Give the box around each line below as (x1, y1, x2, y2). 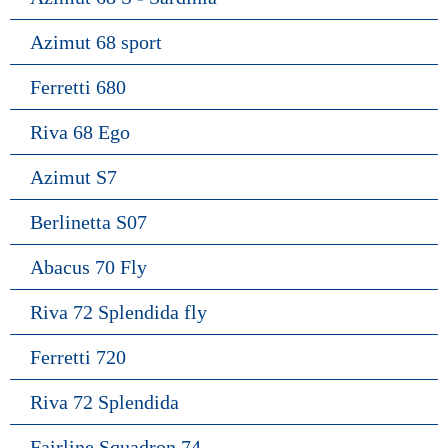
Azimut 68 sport (30, 31, 162, 53)
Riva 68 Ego (30, 121, 130, 143)
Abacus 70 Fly (30, 256, 147, 278)
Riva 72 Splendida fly (30, 301, 207, 323)
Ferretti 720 (30, 346, 126, 368)
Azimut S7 (30, 166, 117, 188)
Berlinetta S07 (30, 211, 147, 233)
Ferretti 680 (30, 76, 126, 98)
